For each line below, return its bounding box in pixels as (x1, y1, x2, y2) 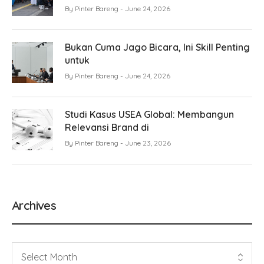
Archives (12, 197, 57, 213)
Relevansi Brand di (65, 121, 149, 133)
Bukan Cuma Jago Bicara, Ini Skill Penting (65, 41, 250, 53)
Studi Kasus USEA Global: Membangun (65, 108, 234, 120)
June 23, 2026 (125, 138, 171, 147)
